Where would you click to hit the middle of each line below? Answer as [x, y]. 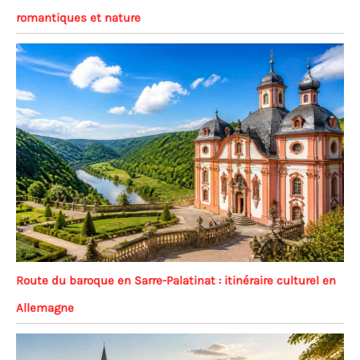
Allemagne [45, 308]
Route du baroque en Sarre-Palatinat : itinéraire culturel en [176, 281]
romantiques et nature [78, 17]
